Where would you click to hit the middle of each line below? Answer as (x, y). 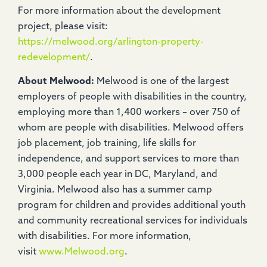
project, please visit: (63, 27)
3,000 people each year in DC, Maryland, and (118, 175)
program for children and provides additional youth (132, 206)
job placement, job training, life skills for (107, 144)
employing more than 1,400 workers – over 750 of (129, 113)
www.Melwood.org (82, 252)
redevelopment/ (54, 58)
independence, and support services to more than (128, 159)
